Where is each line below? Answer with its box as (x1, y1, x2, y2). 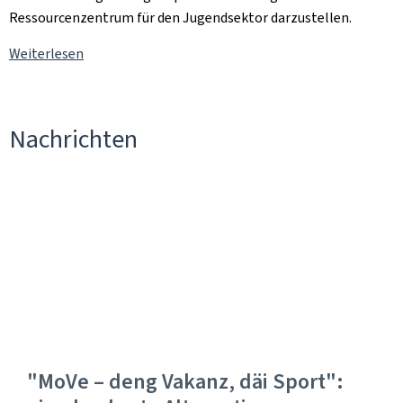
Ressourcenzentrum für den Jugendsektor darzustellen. (9, 8, 352, 27)
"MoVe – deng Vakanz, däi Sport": (27, 367, 344, 396)
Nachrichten (9, 122, 138, 156)
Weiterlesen (9, 44, 84, 63)
